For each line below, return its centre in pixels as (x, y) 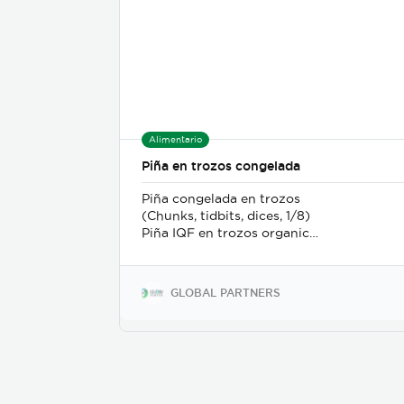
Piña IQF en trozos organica (229, 233)
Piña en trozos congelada (221, 166)
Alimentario (175, 139)
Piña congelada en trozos (221, 198)
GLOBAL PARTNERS (225, 293)
